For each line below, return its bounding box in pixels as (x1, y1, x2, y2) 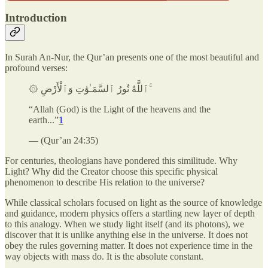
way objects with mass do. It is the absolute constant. (5, 251, 203, 261)
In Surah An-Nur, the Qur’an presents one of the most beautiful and (5, 51, 259, 62)
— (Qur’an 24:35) (29, 135, 98, 145)
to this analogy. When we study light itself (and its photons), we (5, 218, 244, 229)
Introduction (5, 11, 67, 25)
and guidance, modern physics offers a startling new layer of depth (5, 208, 255, 218)
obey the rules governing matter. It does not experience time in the (5, 240, 252, 251)
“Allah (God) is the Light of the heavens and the (29, 103, 211, 114)
